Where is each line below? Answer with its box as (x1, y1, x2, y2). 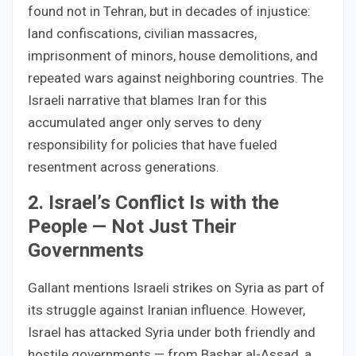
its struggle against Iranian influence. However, (28, 301, 305, 318)
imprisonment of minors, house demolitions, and (28, 47, 318, 64)
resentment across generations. (28, 158, 219, 175)
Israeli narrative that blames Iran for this (28, 91, 267, 108)
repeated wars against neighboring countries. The (28, 69, 323, 86)
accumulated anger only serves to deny (28, 114, 261, 130)
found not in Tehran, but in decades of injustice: (28, 2, 311, 19)
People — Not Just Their (28, 215, 237, 238)
